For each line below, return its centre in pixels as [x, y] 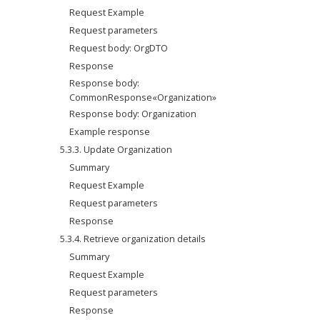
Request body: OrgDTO [119, 48]
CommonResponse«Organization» [143, 97]
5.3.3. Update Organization [116, 149]
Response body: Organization [133, 114]
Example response [110, 131]
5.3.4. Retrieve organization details [133, 239]
